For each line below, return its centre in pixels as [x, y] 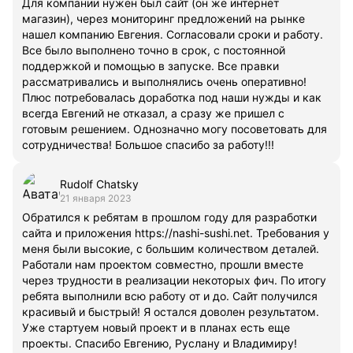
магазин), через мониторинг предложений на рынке [163, 18]
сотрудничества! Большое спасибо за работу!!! [148, 144]
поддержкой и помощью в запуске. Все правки [150, 65]
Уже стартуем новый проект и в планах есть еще [156, 327]
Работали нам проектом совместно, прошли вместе [163, 264]
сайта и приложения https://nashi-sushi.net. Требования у [176, 232]
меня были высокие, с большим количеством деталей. [171, 248]
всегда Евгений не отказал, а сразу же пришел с [153, 113]
